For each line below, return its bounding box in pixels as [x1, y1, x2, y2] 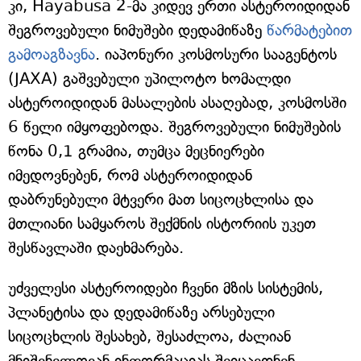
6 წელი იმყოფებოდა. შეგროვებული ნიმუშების [8, 118, 341, 137]
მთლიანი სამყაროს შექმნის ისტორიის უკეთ [8, 214, 316, 234]
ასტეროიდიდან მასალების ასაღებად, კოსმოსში [8, 93, 346, 113]
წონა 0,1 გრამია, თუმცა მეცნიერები [8, 142, 264, 161]
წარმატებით [267, 21, 352, 40]
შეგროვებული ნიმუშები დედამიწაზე [8, 21, 267, 40]
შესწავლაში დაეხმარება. [8, 239, 184, 258]
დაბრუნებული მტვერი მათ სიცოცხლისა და [8, 190, 313, 210]
